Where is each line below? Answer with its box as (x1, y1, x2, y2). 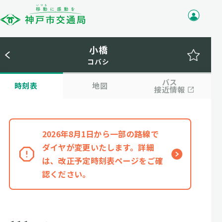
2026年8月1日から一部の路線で (42, 128, 159, 140)
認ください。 (42, 168, 91, 180)
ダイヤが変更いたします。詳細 (42, 141, 155, 153)
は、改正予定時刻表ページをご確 (42, 155, 164, 166)
